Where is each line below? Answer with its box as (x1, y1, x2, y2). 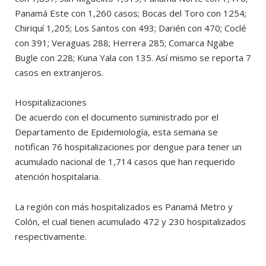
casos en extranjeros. (15, 66, 103, 78)
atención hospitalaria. (15, 170, 100, 182)
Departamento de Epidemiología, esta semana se (15, 125, 218, 138)
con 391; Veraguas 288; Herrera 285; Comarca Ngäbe (15, 36, 234, 49)
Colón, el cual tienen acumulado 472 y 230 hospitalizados (15, 215, 246, 227)
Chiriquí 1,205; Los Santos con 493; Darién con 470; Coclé (15, 21, 246, 34)
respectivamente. (15, 230, 87, 242)
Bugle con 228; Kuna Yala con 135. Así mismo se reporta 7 (15, 51, 251, 64)
